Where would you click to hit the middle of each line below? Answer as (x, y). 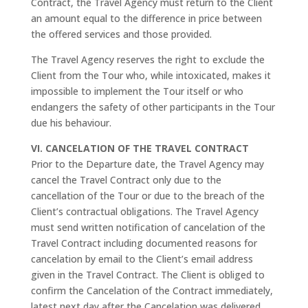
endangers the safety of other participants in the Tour (153, 107)
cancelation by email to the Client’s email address (142, 259)
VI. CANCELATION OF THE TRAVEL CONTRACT (140, 148)
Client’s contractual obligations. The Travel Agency (144, 211)
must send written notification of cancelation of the (148, 227)
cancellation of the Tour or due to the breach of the (147, 196)
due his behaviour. (71, 123)
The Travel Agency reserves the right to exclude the (147, 59)
